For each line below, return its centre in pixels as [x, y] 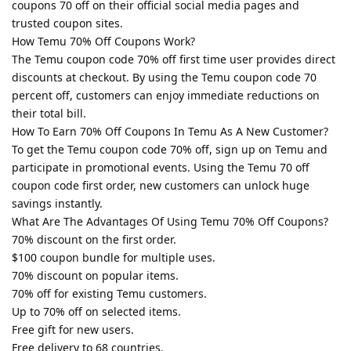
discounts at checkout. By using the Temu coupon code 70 [164, 77]
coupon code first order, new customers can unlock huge [161, 185]
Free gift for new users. [73, 329]
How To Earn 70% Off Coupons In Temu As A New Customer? [170, 131]
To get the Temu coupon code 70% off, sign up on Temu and [170, 149]
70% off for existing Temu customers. [109, 293]
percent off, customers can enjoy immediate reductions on [166, 95]
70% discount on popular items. [95, 275]
